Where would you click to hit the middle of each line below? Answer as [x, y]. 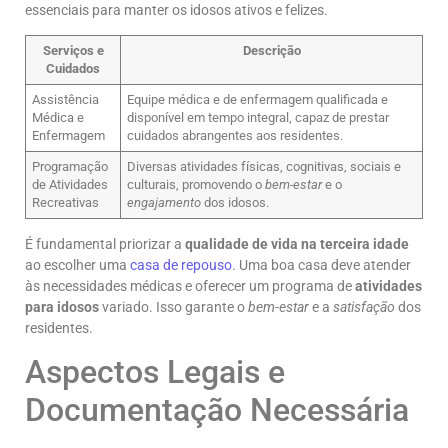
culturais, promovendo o [196, 185]
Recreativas [66, 203]
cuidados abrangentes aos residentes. [235, 136]
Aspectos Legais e [155, 372]
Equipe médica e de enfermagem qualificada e [258, 100]
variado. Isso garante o [173, 307]
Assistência [66, 100]
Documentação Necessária [217, 410]
